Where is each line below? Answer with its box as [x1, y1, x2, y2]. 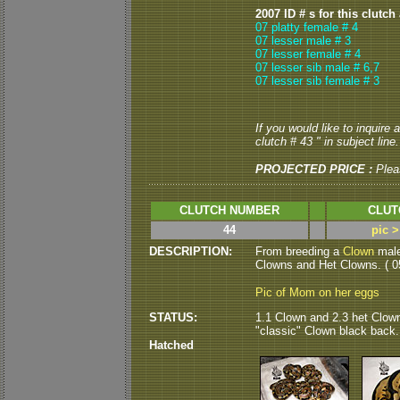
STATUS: [149, 311, 197, 324]
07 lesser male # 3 [255, 34, 351, 47]
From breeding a [255, 245, 343, 258]
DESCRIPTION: [149, 245, 232, 258]
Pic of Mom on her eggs [255, 286, 379, 299]
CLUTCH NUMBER [179, 204, 279, 217]
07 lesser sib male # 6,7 [255, 61, 379, 74]
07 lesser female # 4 [255, 47, 361, 61]
